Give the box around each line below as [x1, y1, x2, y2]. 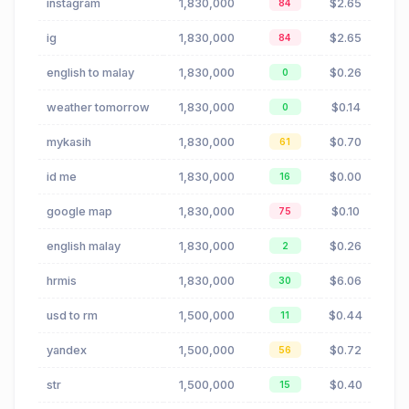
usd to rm [47, 309, 98, 323]
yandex [47, 343, 87, 358]
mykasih [47, 135, 91, 150]
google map [47, 204, 112, 219]
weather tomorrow [47, 100, 150, 115]
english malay [47, 239, 121, 254]
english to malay [47, 66, 134, 80]
